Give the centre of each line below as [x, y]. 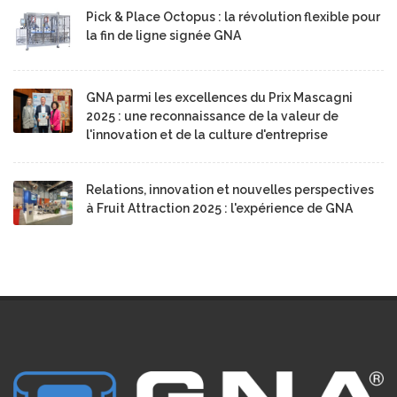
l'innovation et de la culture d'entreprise [207, 134]
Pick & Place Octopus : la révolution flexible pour [233, 16]
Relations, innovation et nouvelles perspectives [230, 189]
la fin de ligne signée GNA [163, 35]
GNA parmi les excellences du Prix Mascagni [219, 97]
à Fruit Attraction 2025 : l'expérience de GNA [219, 208]
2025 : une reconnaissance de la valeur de [212, 116]
